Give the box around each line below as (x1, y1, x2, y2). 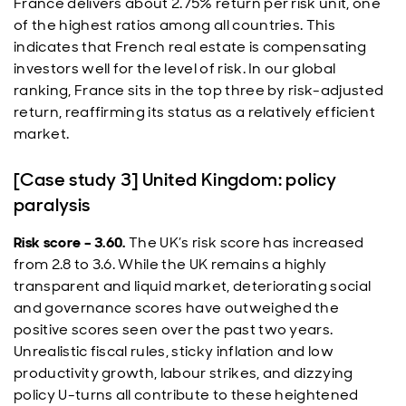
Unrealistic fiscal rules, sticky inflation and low (14, 342, 334, 361)
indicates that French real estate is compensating (14, 37, 367, 56)
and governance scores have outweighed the (14, 298, 340, 317)
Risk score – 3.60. (14, 233, 126, 252)
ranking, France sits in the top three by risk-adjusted (14, 81, 384, 100)
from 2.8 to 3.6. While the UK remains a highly (14, 255, 327, 274)
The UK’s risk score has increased (125, 233, 364, 252)
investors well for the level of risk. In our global (14, 59, 336, 78)
